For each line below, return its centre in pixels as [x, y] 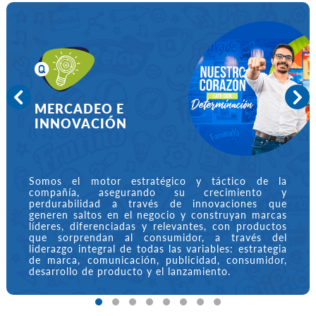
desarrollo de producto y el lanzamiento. [130, 271]
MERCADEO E [79, 108]
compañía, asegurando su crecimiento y [158, 192]
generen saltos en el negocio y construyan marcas [158, 215]
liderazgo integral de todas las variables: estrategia [158, 249]
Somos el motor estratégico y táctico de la [158, 181]
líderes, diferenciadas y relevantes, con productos [158, 226]
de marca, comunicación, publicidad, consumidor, [158, 260]
